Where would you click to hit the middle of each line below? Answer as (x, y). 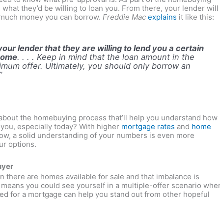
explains (162, 17)
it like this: (195, 17)
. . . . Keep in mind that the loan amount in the (106, 57)
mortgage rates (148, 127)
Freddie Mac (124, 17)
